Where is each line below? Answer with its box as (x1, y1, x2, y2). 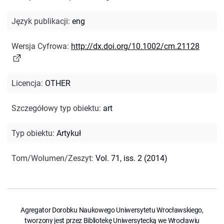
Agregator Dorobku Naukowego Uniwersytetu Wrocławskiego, (20, 205, 203, 214)
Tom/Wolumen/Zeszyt (11, 153, 91, 163)
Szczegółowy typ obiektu (11, 103, 99, 113)
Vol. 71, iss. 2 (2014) (95, 153, 167, 163)
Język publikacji (11, 16, 68, 26)
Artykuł (56, 128, 81, 138)
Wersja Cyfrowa (11, 41, 67, 51)
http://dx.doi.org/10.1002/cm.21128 (71, 41, 199, 51)
